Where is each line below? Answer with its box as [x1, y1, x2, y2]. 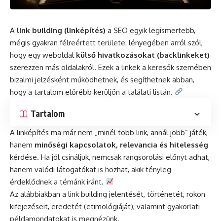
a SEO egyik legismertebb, [106, 25, 195, 35]
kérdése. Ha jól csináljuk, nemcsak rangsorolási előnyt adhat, [10, 152, 210, 162]
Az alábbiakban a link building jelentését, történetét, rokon [10, 189, 205, 199]
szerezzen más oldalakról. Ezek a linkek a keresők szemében [10, 62, 211, 72]
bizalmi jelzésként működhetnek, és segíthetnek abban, [10, 74, 194, 84]
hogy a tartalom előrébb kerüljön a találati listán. [10, 87, 175, 97]
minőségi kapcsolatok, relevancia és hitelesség [35, 140, 208, 149]
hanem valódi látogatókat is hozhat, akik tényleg [10, 164, 171, 174]
